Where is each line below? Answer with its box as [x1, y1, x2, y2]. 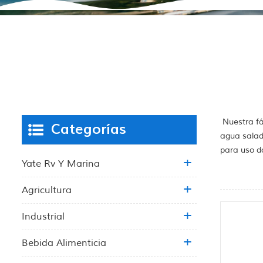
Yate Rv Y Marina [22, 157, 100, 170]
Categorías [51, 120, 126, 139]
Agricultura [22, 184, 72, 196]
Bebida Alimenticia [22, 237, 106, 249]
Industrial [22, 210, 65, 222]
